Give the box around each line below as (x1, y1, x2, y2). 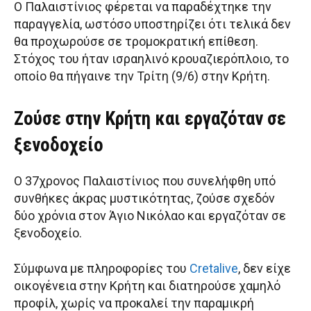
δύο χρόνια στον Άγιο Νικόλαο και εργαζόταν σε (14, 208, 286, 224)
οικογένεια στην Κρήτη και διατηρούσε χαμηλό (14, 278, 280, 294)
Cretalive (190, 261, 238, 276)
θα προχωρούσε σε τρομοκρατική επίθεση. (14, 34, 258, 49)
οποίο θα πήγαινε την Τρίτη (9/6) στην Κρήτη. (14, 69, 270, 84)
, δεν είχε (238, 261, 291, 276)
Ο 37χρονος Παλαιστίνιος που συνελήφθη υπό (14, 174, 276, 189)
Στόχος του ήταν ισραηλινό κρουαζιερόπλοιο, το (14, 51, 289, 67)
